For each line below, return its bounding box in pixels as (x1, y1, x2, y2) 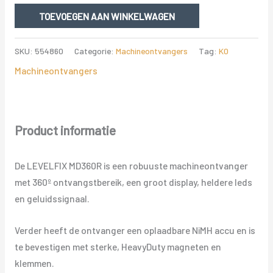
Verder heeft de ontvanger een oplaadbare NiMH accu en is (14, 224, 255, 236)
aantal (13, 38, 40, 51)
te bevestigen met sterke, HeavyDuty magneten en (14, 241, 221, 253)
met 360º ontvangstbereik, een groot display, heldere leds (14, 176, 252, 188)
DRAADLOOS (13, 5, 65, 18)
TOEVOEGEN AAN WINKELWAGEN (38, 10, 175, 22)
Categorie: (74, 45, 116, 56)
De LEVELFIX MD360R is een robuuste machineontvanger (14, 160, 248, 172)
